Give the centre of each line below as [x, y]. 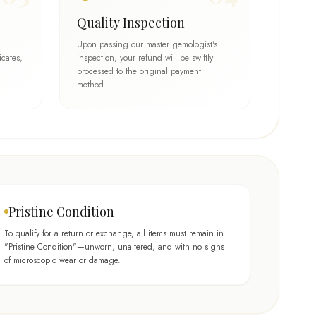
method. [91, 85]
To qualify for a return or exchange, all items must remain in [114, 233]
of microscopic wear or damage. [62, 260]
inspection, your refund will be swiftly [145, 58]
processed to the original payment [139, 71]
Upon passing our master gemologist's [147, 44]
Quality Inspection [130, 23]
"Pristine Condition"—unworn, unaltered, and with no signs [114, 247]
